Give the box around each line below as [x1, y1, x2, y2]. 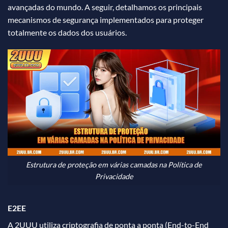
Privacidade [95, 172, 133, 181]
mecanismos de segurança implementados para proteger [8, 15, 204, 25]
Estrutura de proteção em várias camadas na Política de [26, 160, 202, 169]
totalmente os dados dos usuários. [8, 27, 127, 38]
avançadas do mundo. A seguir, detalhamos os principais [8, 2, 202, 12]
